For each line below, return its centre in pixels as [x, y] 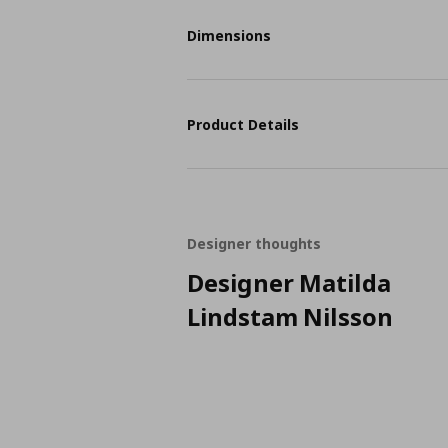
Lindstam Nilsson [290, 316]
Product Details [243, 124]
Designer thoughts [254, 243]
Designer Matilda [289, 282]
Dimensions [229, 35]
